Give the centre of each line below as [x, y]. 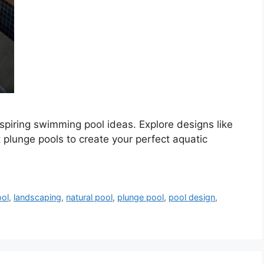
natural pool [90, 197]
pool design [192, 197]
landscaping [38, 197]
